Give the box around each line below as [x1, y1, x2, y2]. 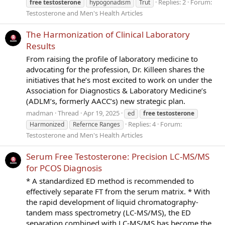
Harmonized [30, 120, 64, 129]
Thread [58, 108, 79, 118]
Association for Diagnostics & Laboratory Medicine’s [26, 85, 206, 95]
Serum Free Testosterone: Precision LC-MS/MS [26, 151, 209, 163]
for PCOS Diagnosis [26, 162, 102, 174]
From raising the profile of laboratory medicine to [26, 54, 198, 64]
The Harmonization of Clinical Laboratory [26, 29, 190, 41]
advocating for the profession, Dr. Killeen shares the [26, 64, 204, 74]
